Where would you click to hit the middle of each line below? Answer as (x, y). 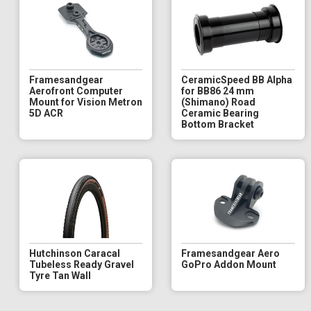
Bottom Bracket (218, 124)
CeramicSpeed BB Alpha (237, 79)
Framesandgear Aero (231, 253)
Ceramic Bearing (220, 113)
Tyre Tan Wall (60, 275)
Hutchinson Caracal (75, 253)
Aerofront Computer (76, 91)
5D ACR (46, 113)
